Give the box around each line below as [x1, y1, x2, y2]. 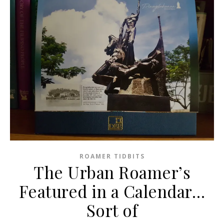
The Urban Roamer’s [33, 161, 190, 183]
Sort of [86, 199, 138, 221]
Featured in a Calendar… [18, 180, 205, 202]
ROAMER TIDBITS [79, 152, 145, 161]
